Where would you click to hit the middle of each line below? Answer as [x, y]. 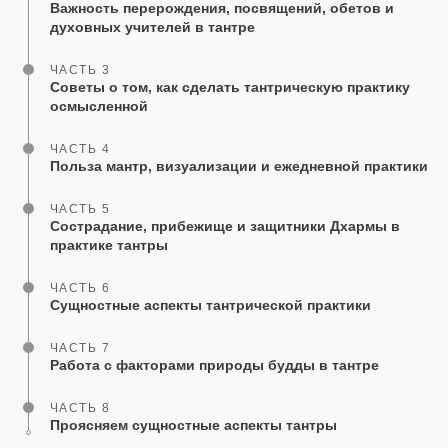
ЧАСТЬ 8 [80, 408]
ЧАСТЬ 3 [80, 70]
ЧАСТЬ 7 [80, 348]
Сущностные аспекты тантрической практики [210, 305]
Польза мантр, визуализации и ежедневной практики [239, 166]
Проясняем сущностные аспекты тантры [193, 425]
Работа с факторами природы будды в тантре [214, 365]
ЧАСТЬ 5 [80, 209]
